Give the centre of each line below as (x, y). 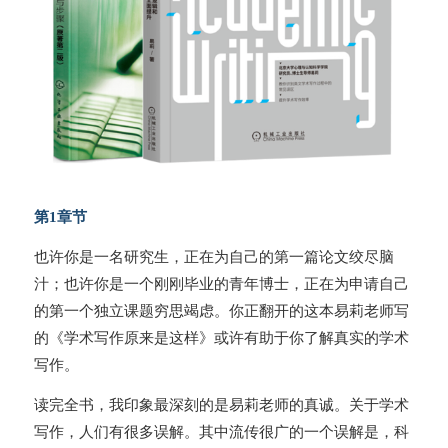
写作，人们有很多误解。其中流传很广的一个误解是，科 (221, 431)
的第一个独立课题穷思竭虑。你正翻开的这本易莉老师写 (221, 310)
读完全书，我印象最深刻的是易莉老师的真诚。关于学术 (221, 404)
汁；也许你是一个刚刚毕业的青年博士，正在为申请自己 (221, 283)
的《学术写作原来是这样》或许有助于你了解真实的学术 (221, 337)
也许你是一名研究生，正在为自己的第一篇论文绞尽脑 (213, 256)
